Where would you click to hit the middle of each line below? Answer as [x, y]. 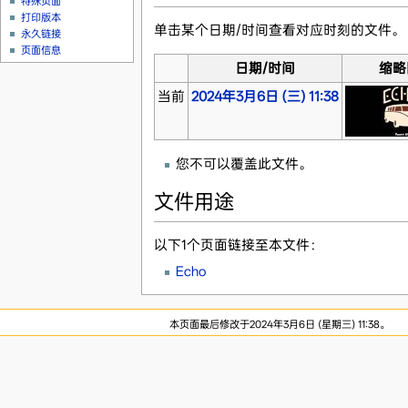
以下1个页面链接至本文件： [238, 245]
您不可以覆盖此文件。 [244, 163]
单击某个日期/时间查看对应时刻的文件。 [279, 30]
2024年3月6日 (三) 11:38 [265, 96]
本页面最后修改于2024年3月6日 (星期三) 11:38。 [279, 324]
